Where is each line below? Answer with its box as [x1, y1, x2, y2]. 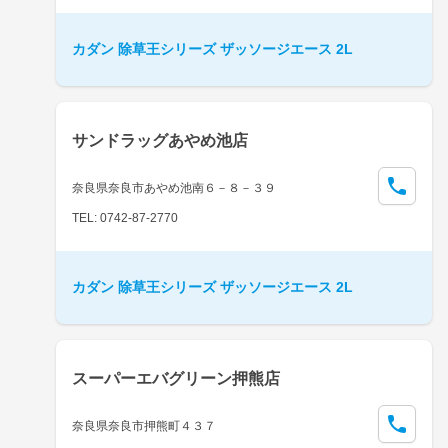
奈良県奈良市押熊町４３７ [72, 418, 216, 433]
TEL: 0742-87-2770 [72, 210, 178, 225]
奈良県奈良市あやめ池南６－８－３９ [72, 180, 276, 195]
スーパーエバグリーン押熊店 [72, 369, 280, 387]
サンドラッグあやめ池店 [72, 131, 248, 149]
